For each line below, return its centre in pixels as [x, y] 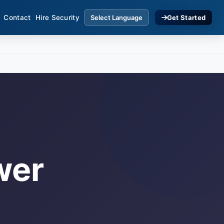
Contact [17, 17]
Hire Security [57, 17]
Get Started [186, 17]
